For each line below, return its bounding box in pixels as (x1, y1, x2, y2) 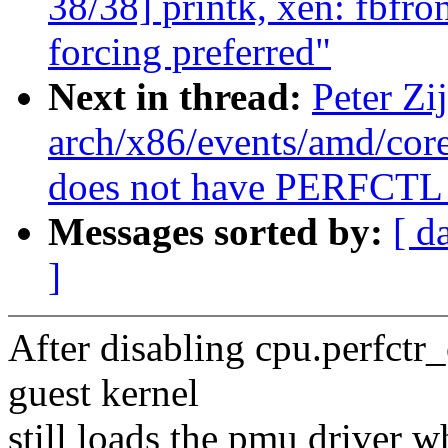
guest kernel (8, 371, 199, 415)
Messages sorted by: (48, 210, 393, 254)
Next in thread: (48, 75, 312, 119)
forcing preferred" (48, 30, 331, 74)
